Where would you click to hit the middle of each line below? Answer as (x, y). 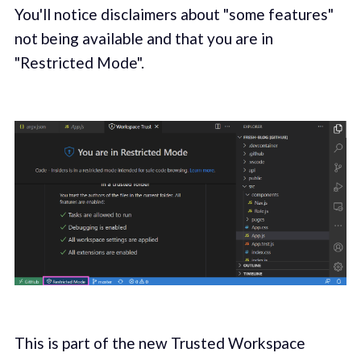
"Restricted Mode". (79, 62)
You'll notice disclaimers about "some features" (174, 14)
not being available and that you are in (143, 38)
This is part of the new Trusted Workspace (160, 343)
